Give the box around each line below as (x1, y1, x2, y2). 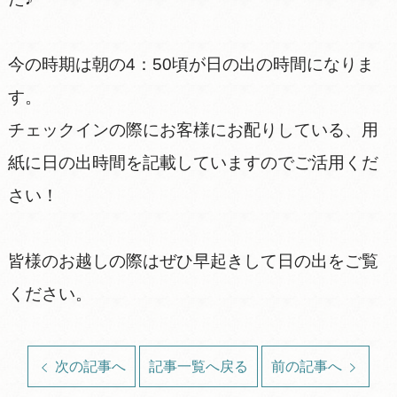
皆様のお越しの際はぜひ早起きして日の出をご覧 (7, 252, 378, 271)
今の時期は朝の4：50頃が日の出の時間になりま (7, 55, 374, 74)
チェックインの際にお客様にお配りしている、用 (7, 121, 378, 140)
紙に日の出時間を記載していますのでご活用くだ (7, 153, 378, 173)
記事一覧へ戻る (148, 359, 248, 375)
